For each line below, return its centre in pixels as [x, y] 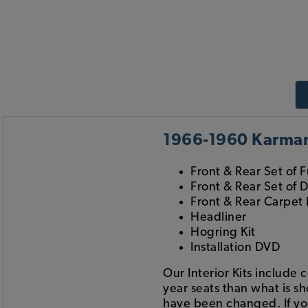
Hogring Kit [223, 232]
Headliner [219, 217]
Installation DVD [235, 247]
